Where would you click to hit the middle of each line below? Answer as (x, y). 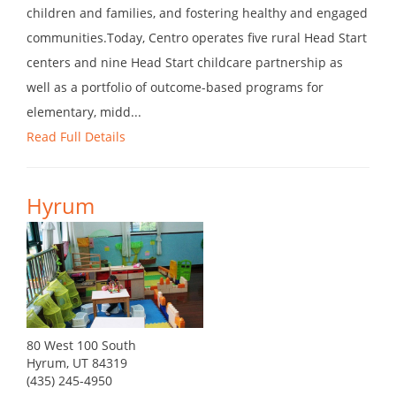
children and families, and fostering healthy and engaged (197, 13)
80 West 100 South (81, 346)
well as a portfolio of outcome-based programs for (175, 88)
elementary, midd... (84, 112)
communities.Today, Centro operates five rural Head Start (197, 38)
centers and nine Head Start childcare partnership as (185, 63)
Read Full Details (76, 137)
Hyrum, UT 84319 (77, 363)
